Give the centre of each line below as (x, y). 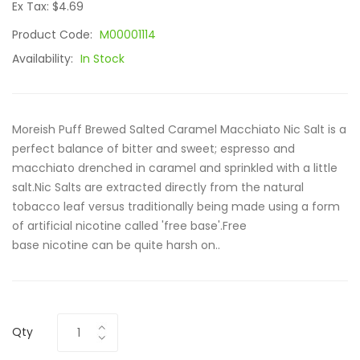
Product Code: (54, 35)
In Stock (102, 59)
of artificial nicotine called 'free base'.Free (129, 226)
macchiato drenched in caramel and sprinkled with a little (175, 168)
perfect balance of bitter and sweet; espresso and (153, 149)
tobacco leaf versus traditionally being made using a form (176, 207)
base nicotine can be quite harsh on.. (116, 245)
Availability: (44, 59)
